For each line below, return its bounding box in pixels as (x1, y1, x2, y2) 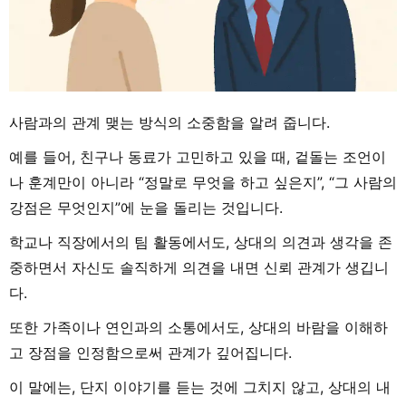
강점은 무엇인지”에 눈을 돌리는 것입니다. (9, 198, 283, 217)
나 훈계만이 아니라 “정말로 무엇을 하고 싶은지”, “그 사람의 (9, 172, 397, 191)
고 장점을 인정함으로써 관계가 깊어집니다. (9, 343, 292, 362)
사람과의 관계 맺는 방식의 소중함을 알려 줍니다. (9, 112, 330, 131)
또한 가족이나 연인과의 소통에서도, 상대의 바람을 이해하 (9, 317, 388, 336)
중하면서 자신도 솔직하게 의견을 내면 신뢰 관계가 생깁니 (9, 257, 389, 276)
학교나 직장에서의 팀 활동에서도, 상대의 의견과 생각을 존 (9, 232, 392, 251)
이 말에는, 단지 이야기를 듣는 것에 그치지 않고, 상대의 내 (9, 377, 391, 396)
